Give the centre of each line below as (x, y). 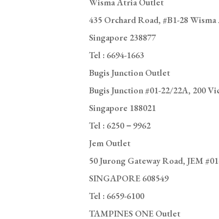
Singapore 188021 (122, 67)
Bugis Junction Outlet (130, 32)
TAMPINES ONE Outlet (135, 173)
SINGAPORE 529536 (129, 208)
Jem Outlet (110, 102)
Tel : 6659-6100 (117, 155)
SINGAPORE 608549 (129, 137)
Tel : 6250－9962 (120, 85)
